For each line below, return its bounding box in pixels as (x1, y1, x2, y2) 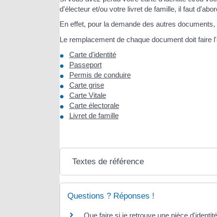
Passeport (69, 61, 102, 69)
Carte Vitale (69, 91, 106, 100)
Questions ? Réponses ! (67, 191, 155, 201)
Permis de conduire (69, 71, 131, 79)
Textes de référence (72, 157, 144, 167)
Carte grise (69, 81, 104, 90)
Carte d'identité (69, 50, 116, 59)
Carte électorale (69, 101, 119, 110)
